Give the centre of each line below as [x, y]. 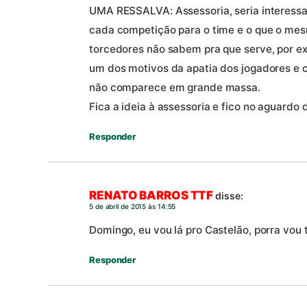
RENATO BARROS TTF [151, 196]
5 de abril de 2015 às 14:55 [133, 207]
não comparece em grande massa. [175, 87]
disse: [229, 196]
